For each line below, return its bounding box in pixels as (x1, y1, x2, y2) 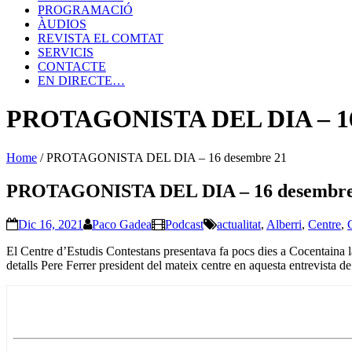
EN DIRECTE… (38, 74, 125, 87)
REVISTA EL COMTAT (38, 31, 163, 45)
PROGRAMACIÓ (38, 3, 133, 16)
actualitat (217, 217, 261, 231)
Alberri (266, 217, 302, 231)
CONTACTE (38, 60, 106, 73)
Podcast (165, 217, 203, 231)
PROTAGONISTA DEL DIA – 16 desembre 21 (46, 150, 287, 164)
